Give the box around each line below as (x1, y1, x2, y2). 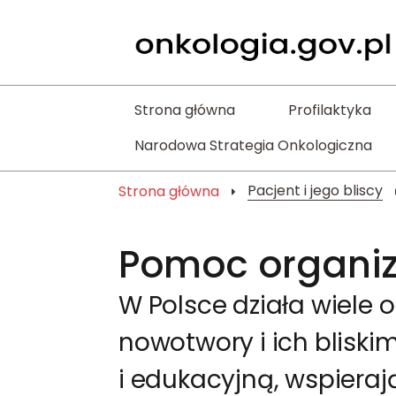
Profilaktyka (287, 100, 371, 120)
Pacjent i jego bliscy (247, 180, 383, 201)
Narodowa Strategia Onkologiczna (134, 135, 372, 156)
